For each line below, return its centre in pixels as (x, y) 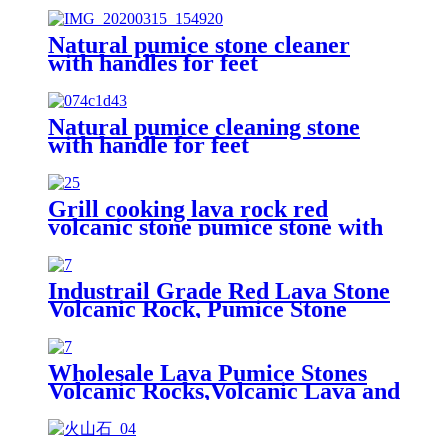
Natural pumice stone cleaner (199, 44)
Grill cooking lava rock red (188, 208)
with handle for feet (148, 144)
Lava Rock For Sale (150, 326)
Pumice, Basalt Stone (156, 408)
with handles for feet (153, 62)
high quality (109, 244)
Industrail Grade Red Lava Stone (219, 290)
